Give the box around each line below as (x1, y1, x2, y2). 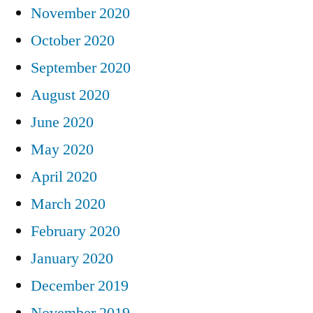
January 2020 (31, 248, 113, 268)
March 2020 (31, 194, 105, 214)
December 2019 (31, 275, 129, 296)
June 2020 (31, 112, 94, 132)
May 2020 (31, 139, 94, 159)
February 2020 (31, 221, 120, 241)
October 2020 (31, 30, 115, 50)
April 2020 (31, 166, 97, 187)
